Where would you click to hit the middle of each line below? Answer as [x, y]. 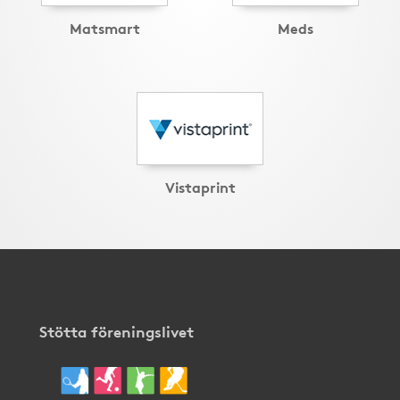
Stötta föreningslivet [117, 330]
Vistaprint [200, 186]
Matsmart [104, 28]
